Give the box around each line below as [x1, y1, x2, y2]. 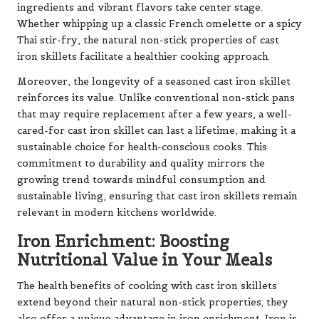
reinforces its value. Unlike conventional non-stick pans [17, 91, 295, 104]
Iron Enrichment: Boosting [17, 231, 229, 251]
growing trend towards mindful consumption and [17, 173, 266, 186]
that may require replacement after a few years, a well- [17, 108, 292, 120]
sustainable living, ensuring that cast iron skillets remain [17, 189, 298, 202]
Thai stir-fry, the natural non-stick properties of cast [17, 33, 279, 46]
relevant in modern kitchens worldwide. [17, 206, 216, 219]
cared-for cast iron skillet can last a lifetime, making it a [17, 124, 296, 137]
